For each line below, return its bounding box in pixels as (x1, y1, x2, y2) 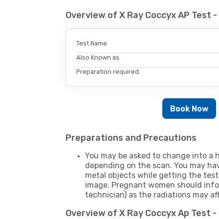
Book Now (170, 104, 209, 113)
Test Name (76, 40, 108, 47)
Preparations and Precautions (66, 132, 197, 144)
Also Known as (76, 54, 120, 62)
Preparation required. (76, 68, 141, 76)
